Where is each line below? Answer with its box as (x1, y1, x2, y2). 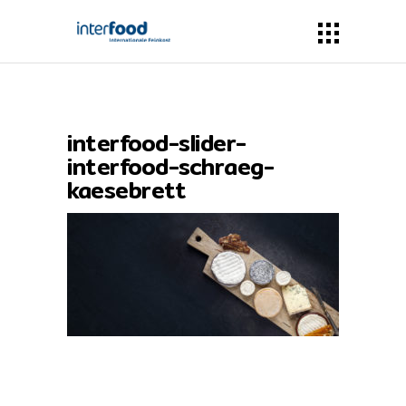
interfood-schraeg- (67, 149, 274, 185)
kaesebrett (67, 172, 186, 208)
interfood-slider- (67, 125, 246, 161)
